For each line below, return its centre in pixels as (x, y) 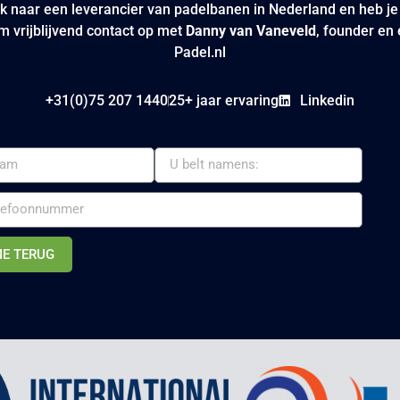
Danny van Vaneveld (251, 31)
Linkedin (327, 100)
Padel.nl (200, 53)
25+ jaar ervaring (224, 100)
